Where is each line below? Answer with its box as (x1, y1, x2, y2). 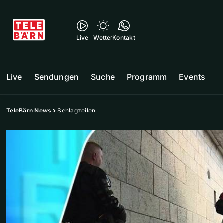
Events (179, 72, 206, 82)
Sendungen (34, 72, 79, 82)
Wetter (93, 34, 113, 41)
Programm (126, 72, 167, 82)
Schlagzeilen (57, 107, 96, 114)
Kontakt (112, 34, 135, 41)
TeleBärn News (6, 107, 52, 114)
